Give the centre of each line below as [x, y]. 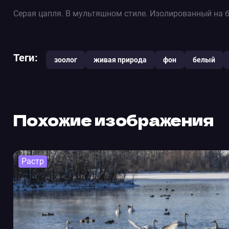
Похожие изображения [113, 120]
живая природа [120, 60]
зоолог [65, 60]
